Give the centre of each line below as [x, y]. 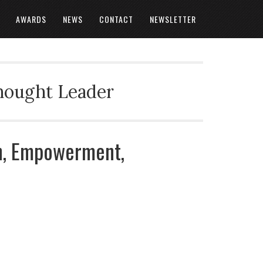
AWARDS [31, 19]
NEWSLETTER [173, 19]
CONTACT [116, 19]
